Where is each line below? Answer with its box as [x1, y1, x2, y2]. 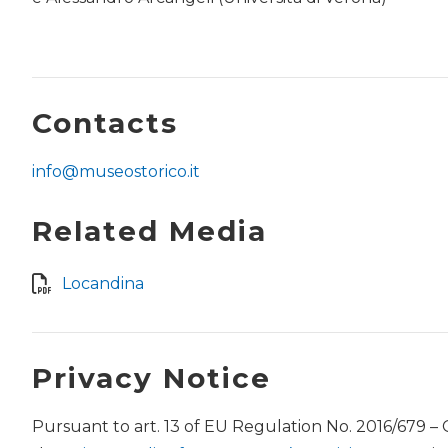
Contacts [32, 105, 178, 140]
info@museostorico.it [32, 161, 200, 181]
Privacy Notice [32, 360, 271, 395]
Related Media [32, 213, 267, 248]
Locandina [62, 273, 144, 293]
